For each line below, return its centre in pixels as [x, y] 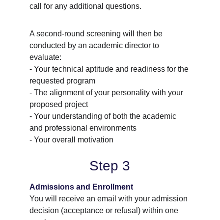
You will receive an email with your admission [110, 199]
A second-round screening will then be [97, 34]
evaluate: [45, 57]
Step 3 [110, 166]
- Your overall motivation [71, 140]
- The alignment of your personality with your [107, 93]
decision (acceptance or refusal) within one [105, 210]
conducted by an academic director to [95, 45]
